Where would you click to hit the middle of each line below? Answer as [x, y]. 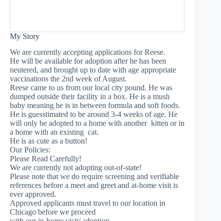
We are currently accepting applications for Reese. [88, 52]
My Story [25, 36]
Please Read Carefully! [46, 159]
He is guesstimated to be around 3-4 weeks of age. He [94, 114]
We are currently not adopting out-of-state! [76, 168]
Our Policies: [30, 150]
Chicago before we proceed [53, 212]
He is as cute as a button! [49, 141]
